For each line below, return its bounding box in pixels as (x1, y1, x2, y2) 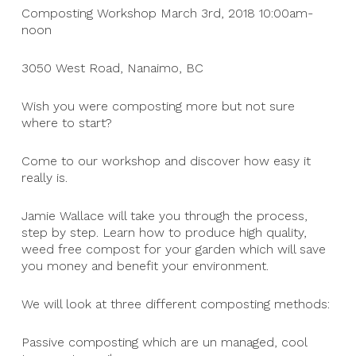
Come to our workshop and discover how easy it (21, 153, 311, 169)
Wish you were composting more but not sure (21, 99, 295, 114)
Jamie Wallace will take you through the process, (21, 208, 308, 224)
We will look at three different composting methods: (21, 296, 330, 312)
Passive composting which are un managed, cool (21, 335, 307, 350)
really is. (21, 170, 68, 186)
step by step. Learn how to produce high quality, (21, 225, 307, 241)
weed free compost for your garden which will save (21, 242, 326, 257)
